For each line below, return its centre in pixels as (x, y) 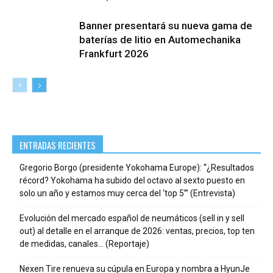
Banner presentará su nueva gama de (166, 25)
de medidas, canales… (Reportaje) (84, 243)
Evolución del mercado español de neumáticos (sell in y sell (132, 218)
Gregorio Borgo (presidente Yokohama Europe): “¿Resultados (137, 167)
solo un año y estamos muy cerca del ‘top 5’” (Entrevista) (127, 193)
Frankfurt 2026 (114, 53)
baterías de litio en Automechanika (160, 39)
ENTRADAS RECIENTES (58, 145)
